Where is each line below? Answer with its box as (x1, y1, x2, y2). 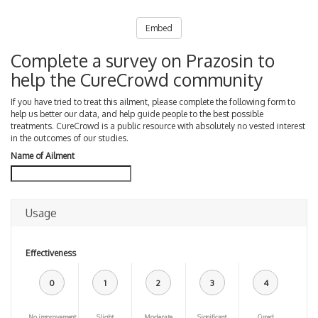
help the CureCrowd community (11, 68, 263, 91)
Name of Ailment (11, 150, 75, 161)
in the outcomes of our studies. (11, 132, 128, 143)
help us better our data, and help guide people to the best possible (11, 108, 263, 119)
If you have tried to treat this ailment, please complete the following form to (11, 96, 295, 107)
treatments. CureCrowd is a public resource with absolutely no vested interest (11, 120, 305, 131)
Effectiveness (26, 247, 76, 258)
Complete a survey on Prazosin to (11, 49, 275, 72)
